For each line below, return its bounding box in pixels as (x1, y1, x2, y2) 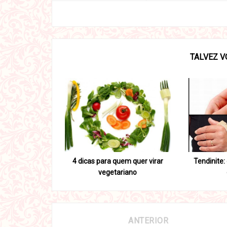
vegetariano (98, 168, 137, 177)
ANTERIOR (128, 216, 169, 226)
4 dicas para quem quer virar (72, 157, 163, 166)
